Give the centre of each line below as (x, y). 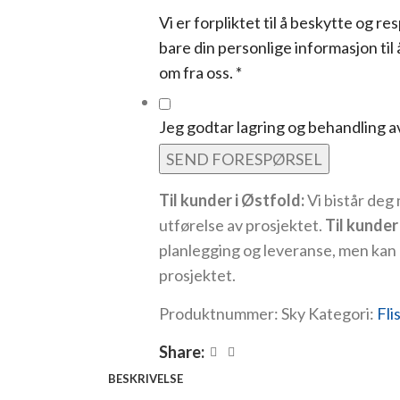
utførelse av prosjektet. (242, 225)
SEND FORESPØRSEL (244, 159)
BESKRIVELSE (146, 379)
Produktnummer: (220, 313)
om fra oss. (197, 72)
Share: (181, 352)
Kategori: (341, 313)
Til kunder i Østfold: (233, 200)
